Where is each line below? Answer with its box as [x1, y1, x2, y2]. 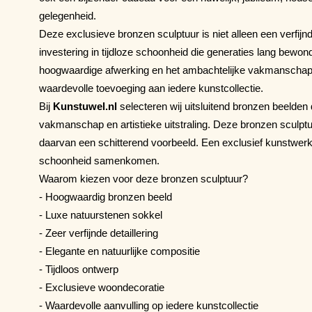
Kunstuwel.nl [53, 100, 117, 112]
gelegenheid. [39, 9, 96, 22]
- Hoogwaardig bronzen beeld [39, 190, 172, 203]
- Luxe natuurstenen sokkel [39, 208, 162, 221]
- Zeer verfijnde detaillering [39, 226, 158, 239]
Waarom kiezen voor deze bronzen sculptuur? [39, 172, 248, 185]
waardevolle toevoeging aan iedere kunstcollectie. [39, 81, 263, 94]
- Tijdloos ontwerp [39, 263, 118, 275]
